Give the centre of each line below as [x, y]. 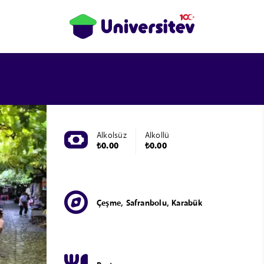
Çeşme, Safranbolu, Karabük [149, 204]
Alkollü [157, 135]
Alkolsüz [112, 135]
